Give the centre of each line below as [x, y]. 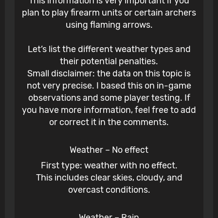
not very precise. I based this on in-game [109, 86]
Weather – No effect [109, 150]
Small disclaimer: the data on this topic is [109, 74]
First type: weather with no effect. [109, 166]
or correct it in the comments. [109, 122]
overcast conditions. [109, 190]
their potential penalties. [109, 62]
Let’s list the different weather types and [109, 49]
